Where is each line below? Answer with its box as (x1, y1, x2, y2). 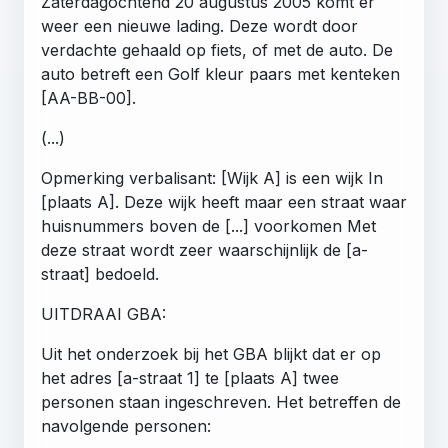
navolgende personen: (41, 415, 211, 436)
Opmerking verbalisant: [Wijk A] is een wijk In (41, 167, 383, 188)
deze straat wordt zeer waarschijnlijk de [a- (41, 239, 368, 260)
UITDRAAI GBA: (41, 303, 166, 324)
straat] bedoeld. (41, 263, 159, 284)
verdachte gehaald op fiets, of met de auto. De (41, 39, 393, 60)
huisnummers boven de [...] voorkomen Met (41, 215, 376, 236)
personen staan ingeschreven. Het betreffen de (41, 391, 401, 412)
